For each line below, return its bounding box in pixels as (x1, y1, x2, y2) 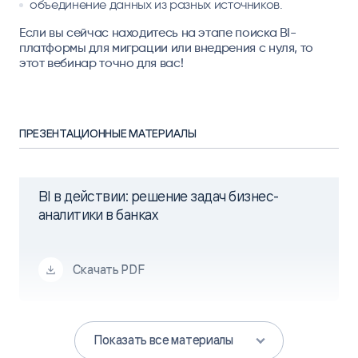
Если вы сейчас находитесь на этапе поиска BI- (18, 24, 296, 40)
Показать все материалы (93, 332, 233, 348)
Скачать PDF (72, 261, 145, 277)
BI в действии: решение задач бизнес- (38, 187, 279, 205)
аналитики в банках (38, 205, 158, 224)
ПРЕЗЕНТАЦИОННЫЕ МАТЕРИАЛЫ (18, 125, 197, 141)
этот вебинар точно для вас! (18, 54, 184, 70)
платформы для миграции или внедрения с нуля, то (18, 39, 314, 55)
